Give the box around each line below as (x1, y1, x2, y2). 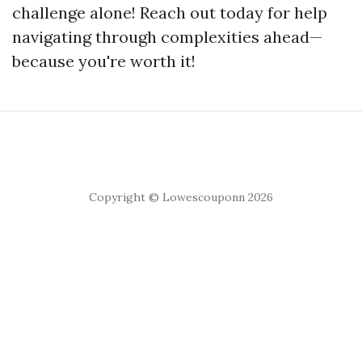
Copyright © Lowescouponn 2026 (89, 190, 273, 204)
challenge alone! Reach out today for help (12, 2, 327, 23)
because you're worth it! (12, 51, 196, 71)
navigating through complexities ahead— (12, 27, 322, 47)
